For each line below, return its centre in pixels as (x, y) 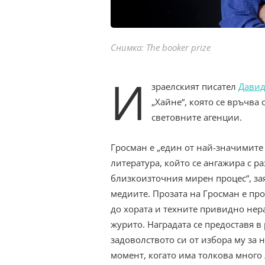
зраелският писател (195, 87)
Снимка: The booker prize (161, 48)
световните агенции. (198, 117)
